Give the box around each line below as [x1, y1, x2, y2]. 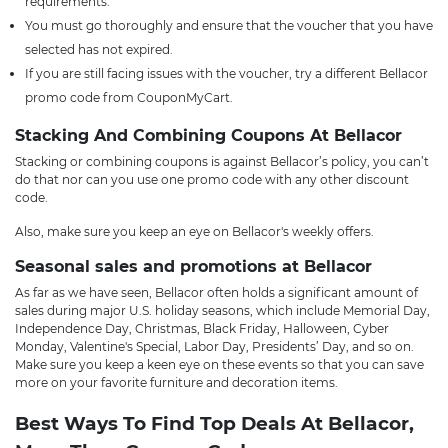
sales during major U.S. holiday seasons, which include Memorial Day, [15, 303, 430, 318]
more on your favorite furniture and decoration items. [15, 375, 341, 390]
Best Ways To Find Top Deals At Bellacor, [15, 412, 414, 435]
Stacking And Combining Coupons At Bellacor [15, 126, 402, 145]
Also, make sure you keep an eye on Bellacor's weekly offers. [15, 224, 374, 239]
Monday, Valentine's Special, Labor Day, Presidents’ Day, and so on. [15, 339, 414, 354]
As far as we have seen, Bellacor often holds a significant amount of [15, 285, 418, 300]
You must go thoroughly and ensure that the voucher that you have [25, 18, 433, 33]
